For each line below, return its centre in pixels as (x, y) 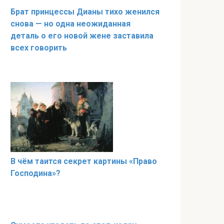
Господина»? (35, 173)
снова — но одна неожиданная (70, 23)
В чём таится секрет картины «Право (84, 161)
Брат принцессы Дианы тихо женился (85, 11)
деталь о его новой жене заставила (82, 35)
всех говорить (39, 47)
